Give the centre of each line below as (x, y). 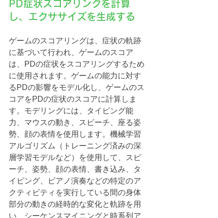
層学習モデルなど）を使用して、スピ (75, 158)
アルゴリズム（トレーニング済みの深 (75, 146)
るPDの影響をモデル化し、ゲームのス (77, 88)
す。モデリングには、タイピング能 (71, 111)
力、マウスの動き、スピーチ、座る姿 (75, 123)
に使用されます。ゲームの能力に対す (75, 76)
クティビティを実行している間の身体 (75, 193)
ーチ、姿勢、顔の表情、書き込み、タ (75, 169)
